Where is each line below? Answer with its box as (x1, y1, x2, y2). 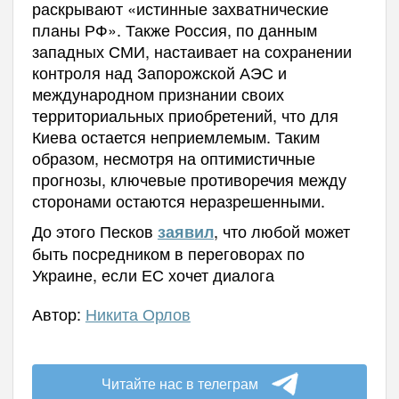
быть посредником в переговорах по (31, 240, 305, 265)
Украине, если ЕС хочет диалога (31, 262, 274, 286)
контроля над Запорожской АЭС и (31, 60, 287, 84)
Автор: (31, 301, 85, 325)
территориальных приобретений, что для (31, 102, 338, 126)
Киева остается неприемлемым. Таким (31, 124, 320, 148)
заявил (157, 219, 214, 243)
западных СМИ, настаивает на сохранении (31, 38, 352, 62)
